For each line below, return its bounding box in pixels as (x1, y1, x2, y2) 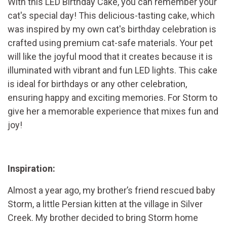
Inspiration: (8, 163, 55, 174)
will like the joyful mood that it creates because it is (8, 51, 213, 62)
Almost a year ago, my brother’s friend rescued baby (8, 185, 215, 196)
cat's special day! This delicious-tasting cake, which (8, 10, 215, 21)
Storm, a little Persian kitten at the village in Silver (8, 199, 203, 210)
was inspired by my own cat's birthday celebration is (8, 24, 216, 35)
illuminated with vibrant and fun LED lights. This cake (8, 65, 217, 76)
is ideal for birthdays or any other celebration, (8, 79, 187, 90)
